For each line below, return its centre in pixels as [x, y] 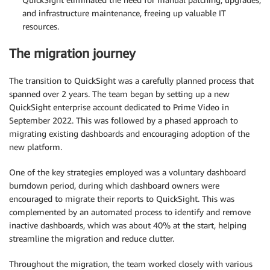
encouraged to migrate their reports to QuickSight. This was [122, 198]
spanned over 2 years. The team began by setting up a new [119, 93]
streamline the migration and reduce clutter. [92, 238]
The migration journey [72, 54]
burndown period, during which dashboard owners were [114, 185]
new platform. [36, 146]
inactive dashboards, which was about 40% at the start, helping [128, 225]
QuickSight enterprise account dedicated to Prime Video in [119, 107]
